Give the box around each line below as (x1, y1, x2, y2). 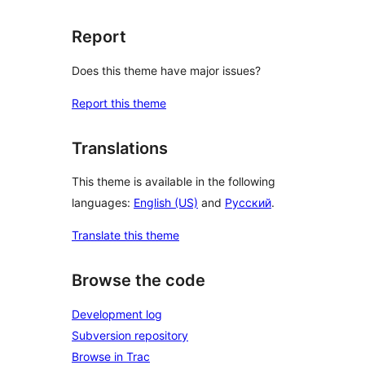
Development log (72, 307, 162, 321)
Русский (225, 196, 271, 210)
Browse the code (72, 270, 205, 291)
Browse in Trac (72, 350, 150, 363)
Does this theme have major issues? (72, 63, 261, 77)
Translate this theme (72, 228, 179, 243)
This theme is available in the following (72, 174, 275, 189)
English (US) (134, 196, 198, 210)
